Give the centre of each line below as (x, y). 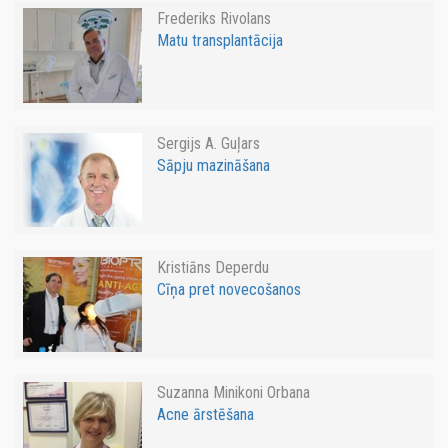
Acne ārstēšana (205, 414)
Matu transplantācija (219, 41)
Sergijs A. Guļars (208, 143)
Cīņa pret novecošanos (228, 290)
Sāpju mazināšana (213, 165)
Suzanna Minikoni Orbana (233, 392)
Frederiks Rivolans (213, 19)
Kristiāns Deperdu (212, 268)
